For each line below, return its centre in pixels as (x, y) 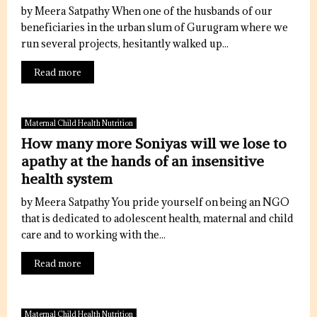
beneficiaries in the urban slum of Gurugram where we (155, 27)
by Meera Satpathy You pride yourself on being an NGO (155, 202)
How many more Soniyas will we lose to (154, 143)
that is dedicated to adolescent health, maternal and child (157, 218)
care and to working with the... (93, 235)
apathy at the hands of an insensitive (143, 161)
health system (67, 179)
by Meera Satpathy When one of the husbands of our (147, 11)
